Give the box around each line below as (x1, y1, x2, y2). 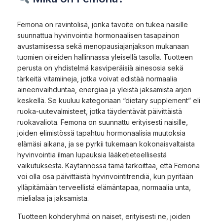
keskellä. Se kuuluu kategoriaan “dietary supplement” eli (17, 96, 200, 105)
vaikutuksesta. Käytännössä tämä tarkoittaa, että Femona (17, 161, 200, 170)
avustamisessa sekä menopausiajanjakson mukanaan (17, 41, 189, 50)
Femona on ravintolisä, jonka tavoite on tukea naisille (17, 20, 188, 29)
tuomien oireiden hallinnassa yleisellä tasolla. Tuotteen (17, 52, 193, 61)
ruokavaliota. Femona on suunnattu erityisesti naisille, (17, 117, 188, 126)
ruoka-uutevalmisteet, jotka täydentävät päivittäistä (17, 107, 182, 115)
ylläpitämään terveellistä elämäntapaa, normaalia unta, (17, 183, 191, 191)
